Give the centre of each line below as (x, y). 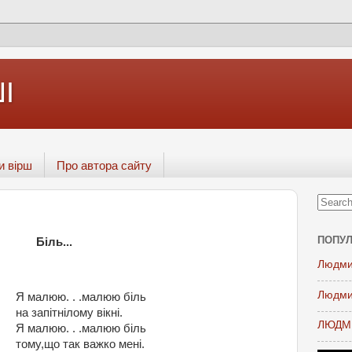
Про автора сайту (104, 165)
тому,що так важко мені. (80, 344)
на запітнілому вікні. (69, 312)
